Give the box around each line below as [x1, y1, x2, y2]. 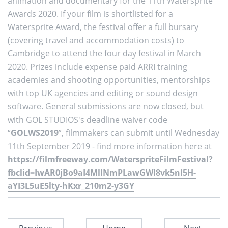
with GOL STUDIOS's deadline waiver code [8, 113, 167, 125]
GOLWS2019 [11, 127, 59, 138]
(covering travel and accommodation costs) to [8, 34, 184, 46]
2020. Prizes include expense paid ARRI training [8, 61, 187, 72]
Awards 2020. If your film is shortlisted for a [8, 8, 173, 19]
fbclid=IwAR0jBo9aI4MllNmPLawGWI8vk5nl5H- [8, 166, 196, 178]
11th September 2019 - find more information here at [8, 140, 212, 152]
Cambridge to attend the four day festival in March [8, 47, 201, 59]
